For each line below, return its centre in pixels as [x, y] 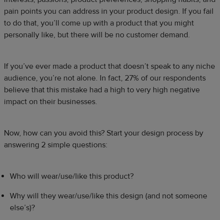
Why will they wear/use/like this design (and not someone [109, 196]
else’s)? [22, 207]
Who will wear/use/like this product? [72, 176]
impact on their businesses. [51, 101]
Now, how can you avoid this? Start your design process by [104, 133]
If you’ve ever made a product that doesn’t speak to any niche [110, 66]
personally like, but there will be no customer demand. [97, 35]
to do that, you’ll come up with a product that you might [99, 23]
